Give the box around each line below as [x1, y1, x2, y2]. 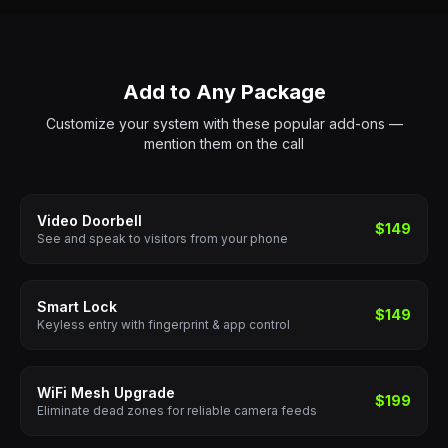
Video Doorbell [37, 212, 142, 229]
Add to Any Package [122, 80, 326, 104]
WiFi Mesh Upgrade [37, 384, 175, 401]
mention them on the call [144, 135, 304, 152]
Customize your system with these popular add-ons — [45, 115, 403, 132]
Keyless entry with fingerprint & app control [37, 317, 290, 332]
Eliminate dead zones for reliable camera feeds [37, 403, 317, 418]
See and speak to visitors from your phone [37, 231, 288, 246]
